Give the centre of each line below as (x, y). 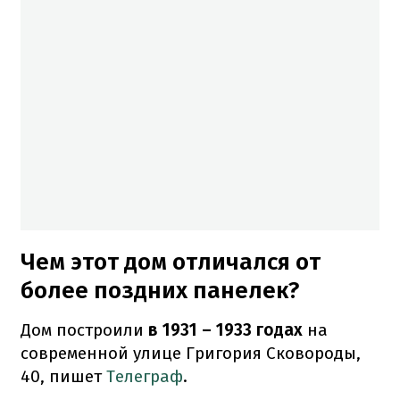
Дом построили (84, 329)
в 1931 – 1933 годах (225, 329)
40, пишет (63, 376)
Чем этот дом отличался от (171, 262)
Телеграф (145, 376)
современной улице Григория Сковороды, (191, 353)
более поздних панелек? (160, 290)
